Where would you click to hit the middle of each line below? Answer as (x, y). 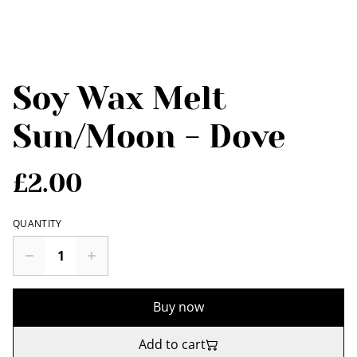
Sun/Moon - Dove (149, 137)
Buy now (178, 307)
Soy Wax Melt (120, 98)
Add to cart (172, 344)
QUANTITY (37, 224)
